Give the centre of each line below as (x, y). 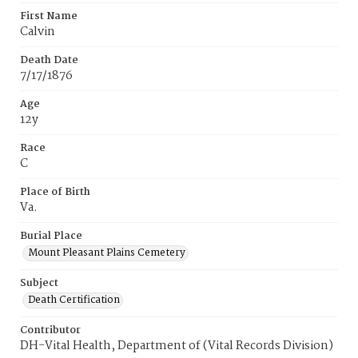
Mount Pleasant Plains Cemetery (107, 253)
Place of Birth (55, 192)
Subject (39, 283)
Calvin (38, 32)
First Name (49, 16)
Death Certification (74, 300)
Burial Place (51, 236)
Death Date (49, 60)
